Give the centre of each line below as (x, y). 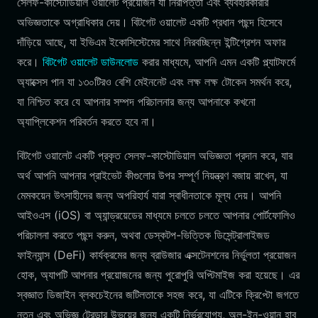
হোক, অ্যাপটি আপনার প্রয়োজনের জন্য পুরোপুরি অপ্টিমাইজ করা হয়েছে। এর (158, 275)
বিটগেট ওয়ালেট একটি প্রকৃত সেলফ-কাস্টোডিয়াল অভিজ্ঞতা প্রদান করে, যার (155, 155)
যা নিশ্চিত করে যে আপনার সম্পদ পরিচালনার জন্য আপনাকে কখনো (136, 102)
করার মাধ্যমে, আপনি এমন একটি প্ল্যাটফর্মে (217, 62)
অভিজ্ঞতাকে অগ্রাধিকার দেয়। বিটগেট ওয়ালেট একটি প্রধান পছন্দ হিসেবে (149, 22)
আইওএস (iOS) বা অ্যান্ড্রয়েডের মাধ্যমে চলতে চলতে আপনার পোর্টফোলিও (156, 215)
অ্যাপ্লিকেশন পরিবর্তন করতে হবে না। (87, 121)
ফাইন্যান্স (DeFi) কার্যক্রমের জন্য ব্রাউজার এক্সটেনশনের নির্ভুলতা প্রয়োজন (157, 255)
